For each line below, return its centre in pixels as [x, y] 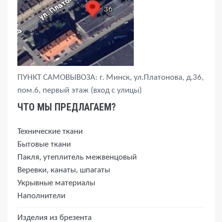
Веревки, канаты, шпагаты [64, 170]
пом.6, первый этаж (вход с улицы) [80, 90]
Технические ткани [50, 132]
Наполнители [41, 196]
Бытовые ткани [44, 144]
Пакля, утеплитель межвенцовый [77, 157]
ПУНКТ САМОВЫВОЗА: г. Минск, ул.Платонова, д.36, [111, 78]
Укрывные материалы [56, 183]
